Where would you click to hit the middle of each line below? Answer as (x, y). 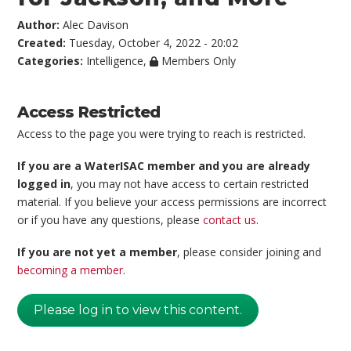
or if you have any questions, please (110, 220)
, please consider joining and (250, 252)
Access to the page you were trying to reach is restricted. (162, 133)
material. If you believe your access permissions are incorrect (172, 202)
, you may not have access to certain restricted (190, 184)
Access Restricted (89, 112)
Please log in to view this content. (138, 309)
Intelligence (115, 60)
